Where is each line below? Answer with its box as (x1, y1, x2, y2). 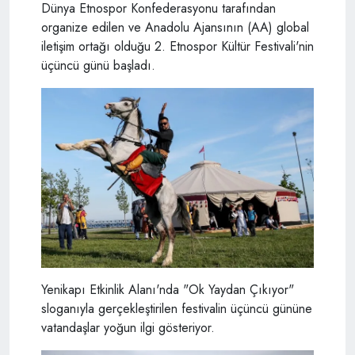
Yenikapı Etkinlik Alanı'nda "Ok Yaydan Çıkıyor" (41, 280, 294, 299)
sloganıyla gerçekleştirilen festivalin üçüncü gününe (41, 299, 312, 318)
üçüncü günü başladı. (41, 55, 155, 74)
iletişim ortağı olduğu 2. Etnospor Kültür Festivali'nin (41, 36, 314, 55)
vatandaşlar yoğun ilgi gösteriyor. (41, 318, 215, 337)
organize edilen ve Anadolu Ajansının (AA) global (41, 17, 309, 36)
